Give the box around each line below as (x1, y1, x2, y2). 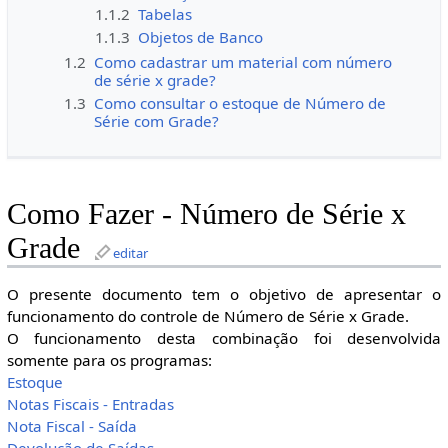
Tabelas (137, 4, 192, 25)
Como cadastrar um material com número (94, 52, 393, 73)
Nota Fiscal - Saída (6, 416, 137, 437)
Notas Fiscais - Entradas (6, 394, 174, 415)
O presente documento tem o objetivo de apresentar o (6, 284, 442, 305)
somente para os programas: (6, 350, 212, 371)
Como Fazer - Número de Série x (6, 197, 406, 232)
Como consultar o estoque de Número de (94, 92, 387, 113)
